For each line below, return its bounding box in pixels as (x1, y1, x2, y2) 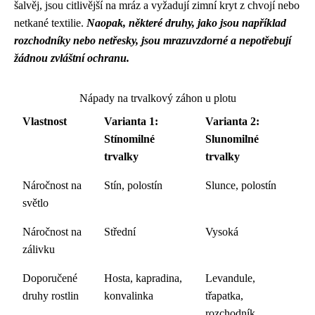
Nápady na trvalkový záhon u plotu (79, 92, 236, 104)
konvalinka (104, 290, 153, 302)
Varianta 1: (104, 115, 158, 127)
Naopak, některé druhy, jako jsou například (86, 17, 286, 29)
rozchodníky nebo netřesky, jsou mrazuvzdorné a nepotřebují (14, 34, 291, 46)
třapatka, (205, 290, 243, 302)
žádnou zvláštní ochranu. (14, 52, 129, 64)
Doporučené (22, 272, 77, 284)
